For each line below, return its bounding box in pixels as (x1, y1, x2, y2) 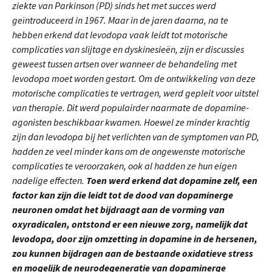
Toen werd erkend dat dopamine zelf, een (86, 174, 257, 186)
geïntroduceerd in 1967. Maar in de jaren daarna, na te (12, 14, 228, 26)
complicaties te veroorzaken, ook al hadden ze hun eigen (12, 160, 237, 172)
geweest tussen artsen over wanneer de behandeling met (12, 58, 237, 70)
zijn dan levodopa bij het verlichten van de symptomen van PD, (12, 131, 259, 143)
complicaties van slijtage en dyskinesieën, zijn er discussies (12, 43, 244, 55)
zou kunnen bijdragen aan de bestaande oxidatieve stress (12, 247, 253, 259)
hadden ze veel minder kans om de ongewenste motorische (12, 145, 245, 157)
